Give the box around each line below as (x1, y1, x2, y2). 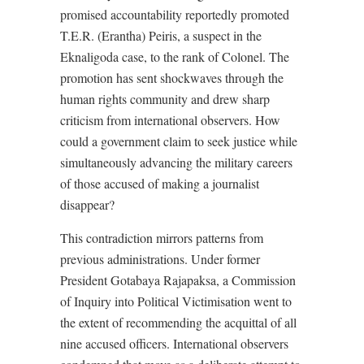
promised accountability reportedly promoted (60, 6, 289, 24)
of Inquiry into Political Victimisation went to (60, 292, 292, 310)
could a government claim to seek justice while (60, 132, 297, 150)
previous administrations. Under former (60, 250, 260, 268)
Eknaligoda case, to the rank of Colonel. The (60, 48, 289, 66)
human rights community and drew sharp (60, 90, 270, 108)
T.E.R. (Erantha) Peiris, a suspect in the (60, 27, 262, 45)
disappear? (60, 196, 115, 214)
